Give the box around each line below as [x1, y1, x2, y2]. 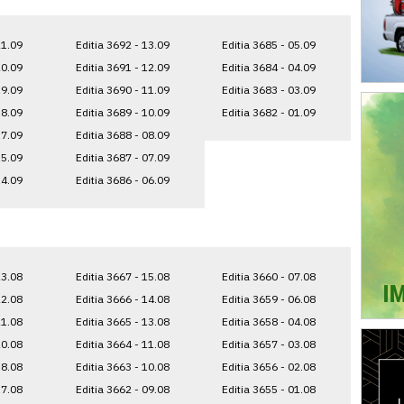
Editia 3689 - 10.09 [75, 105, 170, 119]
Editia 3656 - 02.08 [222, 359, 316, 373]
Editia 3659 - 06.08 [222, 291, 316, 306]
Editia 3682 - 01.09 [222, 105, 316, 119]
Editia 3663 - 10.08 [75, 359, 170, 373]
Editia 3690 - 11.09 [75, 82, 170, 96]
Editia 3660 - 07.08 [222, 269, 316, 283]
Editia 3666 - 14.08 [75, 291, 170, 306]
